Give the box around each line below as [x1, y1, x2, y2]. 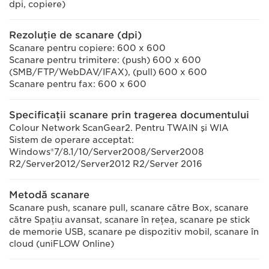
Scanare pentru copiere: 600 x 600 [9, 43, 166, 53]
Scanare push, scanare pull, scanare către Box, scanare [9, 203, 249, 213]
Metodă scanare [9, 189, 89, 201]
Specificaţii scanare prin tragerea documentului [9, 109, 249, 121]
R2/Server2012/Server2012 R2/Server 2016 [9, 159, 202, 169]
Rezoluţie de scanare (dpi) [9, 29, 142, 41]
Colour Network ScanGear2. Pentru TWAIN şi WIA [9, 123, 229, 133]
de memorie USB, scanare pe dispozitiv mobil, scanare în [9, 227, 259, 237]
